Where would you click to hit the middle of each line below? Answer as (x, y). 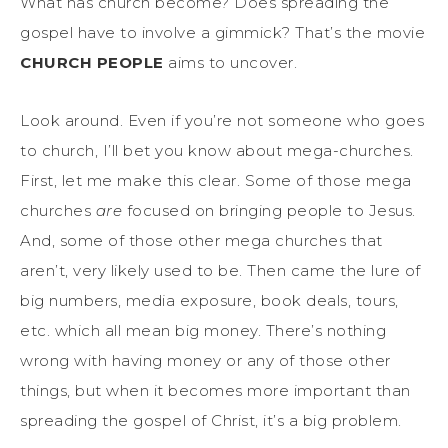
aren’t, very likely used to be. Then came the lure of (220, 270)
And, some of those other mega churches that (201, 240)
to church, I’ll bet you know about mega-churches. (217, 150)
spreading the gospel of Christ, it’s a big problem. (211, 420)
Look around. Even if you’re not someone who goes (222, 120)
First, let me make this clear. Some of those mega (216, 180)
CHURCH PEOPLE (92, 62)
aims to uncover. (230, 62)
